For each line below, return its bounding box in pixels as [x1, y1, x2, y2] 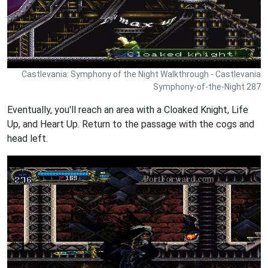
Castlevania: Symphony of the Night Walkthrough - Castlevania [22, 69, 261, 80]
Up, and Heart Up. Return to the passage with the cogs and [7, 118, 254, 130]
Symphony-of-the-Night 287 [153, 82, 261, 92]
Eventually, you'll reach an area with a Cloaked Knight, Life [7, 104, 248, 116]
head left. [7, 133, 48, 145]
